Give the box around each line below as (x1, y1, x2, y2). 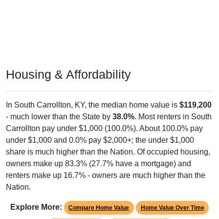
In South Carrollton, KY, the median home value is (6, 90, 179, 99)
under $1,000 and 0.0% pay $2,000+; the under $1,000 (6, 125, 194, 134)
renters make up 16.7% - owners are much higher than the (6, 160, 205, 169)
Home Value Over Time (140, 194, 204, 201)
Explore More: (10, 192, 62, 201)
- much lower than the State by (6, 102, 112, 110)
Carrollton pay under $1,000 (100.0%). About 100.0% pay (6, 113, 203, 122)
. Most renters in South (134, 102, 212, 110)
